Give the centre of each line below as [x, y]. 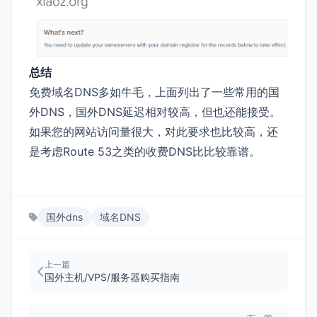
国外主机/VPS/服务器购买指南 [112, 277]
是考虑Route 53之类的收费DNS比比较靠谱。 [145, 151]
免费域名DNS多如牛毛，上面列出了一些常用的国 [154, 92]
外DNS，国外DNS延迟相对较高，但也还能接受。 [155, 111]
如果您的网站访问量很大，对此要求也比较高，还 [154, 131]
